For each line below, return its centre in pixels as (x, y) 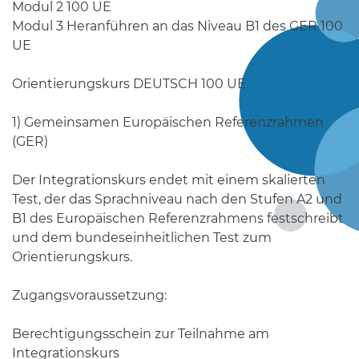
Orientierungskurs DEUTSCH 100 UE (129, 84)
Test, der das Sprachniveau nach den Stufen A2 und (177, 199)
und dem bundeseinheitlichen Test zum (142, 238)
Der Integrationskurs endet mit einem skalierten (169, 180)
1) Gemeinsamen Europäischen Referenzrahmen (168, 122)
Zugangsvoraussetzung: (89, 295)
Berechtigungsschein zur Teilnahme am (141, 334)
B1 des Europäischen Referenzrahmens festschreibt (178, 218)
